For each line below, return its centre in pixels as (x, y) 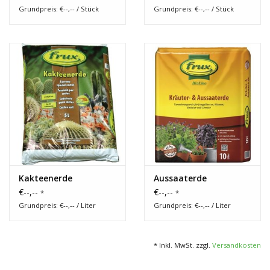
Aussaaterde (180, 178)
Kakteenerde (46, 178)
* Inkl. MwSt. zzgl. (183, 245)
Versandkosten (237, 245)
